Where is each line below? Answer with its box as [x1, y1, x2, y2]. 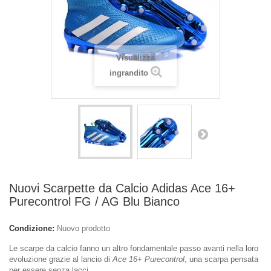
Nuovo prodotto [57, 224, 110, 233]
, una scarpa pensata [184, 255, 258, 264]
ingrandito [109, 68, 148, 77]
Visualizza [116, 53, 155, 62]
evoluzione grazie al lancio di [9, 255, 113, 264]
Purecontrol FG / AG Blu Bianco [9, 195, 180, 208]
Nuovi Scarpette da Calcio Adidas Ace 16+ [9, 181, 235, 195]
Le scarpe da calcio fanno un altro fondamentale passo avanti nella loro [9, 244, 258, 253]
